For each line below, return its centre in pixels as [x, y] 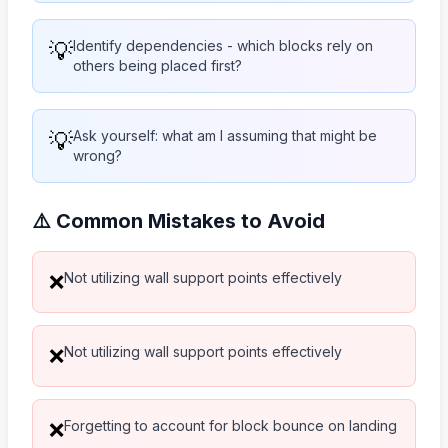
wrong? [97, 155]
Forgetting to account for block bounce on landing [230, 425]
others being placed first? [157, 65]
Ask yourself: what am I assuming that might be [225, 135]
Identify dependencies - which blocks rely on [223, 45]
